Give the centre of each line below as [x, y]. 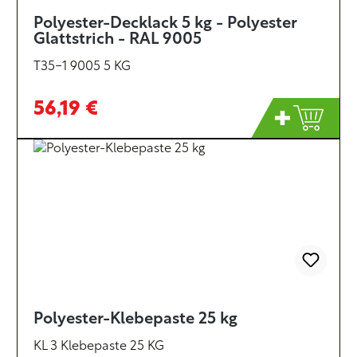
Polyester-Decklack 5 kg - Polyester [165, 24]
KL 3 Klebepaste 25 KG [99, 347]
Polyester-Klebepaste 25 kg [135, 320]
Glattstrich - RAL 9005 [118, 40]
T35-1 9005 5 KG [82, 67]
